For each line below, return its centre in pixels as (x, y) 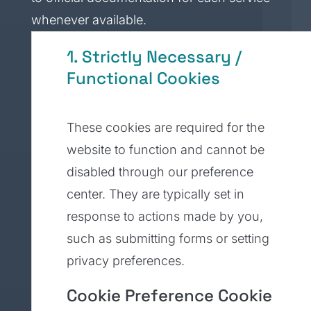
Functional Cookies (143, 78)
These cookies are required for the (165, 127)
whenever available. (89, 20)
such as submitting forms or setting (168, 238)
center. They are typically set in (155, 194)
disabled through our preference (160, 172)
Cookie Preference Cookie (169, 295)
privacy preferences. (125, 261)
